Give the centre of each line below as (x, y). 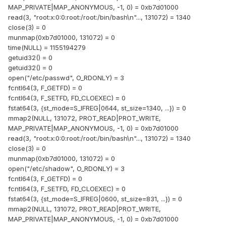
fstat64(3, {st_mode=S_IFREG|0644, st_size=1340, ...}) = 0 (97, 108)
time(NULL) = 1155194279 (47, 48)
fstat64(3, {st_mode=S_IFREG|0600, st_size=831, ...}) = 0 (95, 199)
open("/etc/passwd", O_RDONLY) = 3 (66, 78)
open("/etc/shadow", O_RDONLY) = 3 (66, 169)
